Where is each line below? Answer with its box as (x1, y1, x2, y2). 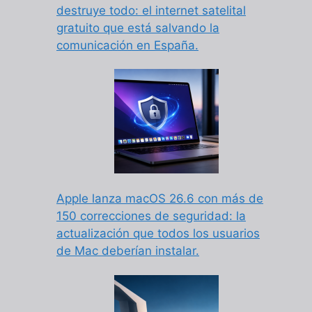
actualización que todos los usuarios (56, 226, 260, 241)
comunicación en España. (56, 38, 198, 53)
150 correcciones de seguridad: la (56, 209, 246, 224)
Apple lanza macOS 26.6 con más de (56, 192, 263, 206)
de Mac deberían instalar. (56, 244, 199, 258)
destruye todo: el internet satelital (56, 3, 246, 18)
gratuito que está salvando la (56, 21, 219, 36)
